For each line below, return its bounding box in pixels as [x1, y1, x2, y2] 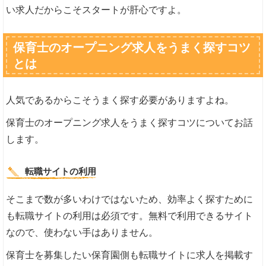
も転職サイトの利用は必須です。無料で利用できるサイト [6, 211, 254, 221]
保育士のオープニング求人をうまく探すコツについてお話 [6, 118, 254, 128]
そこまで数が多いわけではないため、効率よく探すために [6, 194, 254, 205]
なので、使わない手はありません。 [6, 227, 159, 238]
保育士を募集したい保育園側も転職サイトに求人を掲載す [6, 250, 254, 261]
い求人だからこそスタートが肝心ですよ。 [6, 5, 187, 15]
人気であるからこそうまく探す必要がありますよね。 [6, 95, 235, 106]
